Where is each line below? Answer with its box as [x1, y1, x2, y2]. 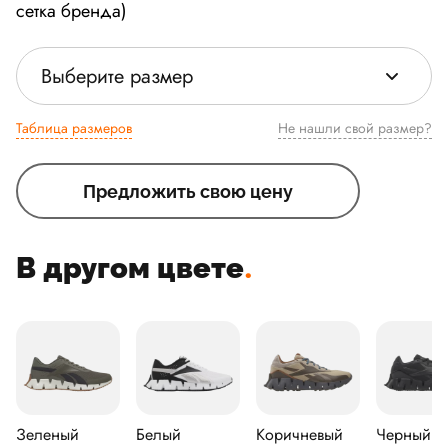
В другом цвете [16, 251, 244, 285]
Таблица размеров [16, 118, 132, 138]
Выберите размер [41, 61, 193, 91]
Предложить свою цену [83, 180, 293, 202]
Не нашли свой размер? [345, 118, 432, 138]
